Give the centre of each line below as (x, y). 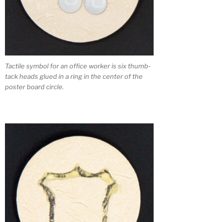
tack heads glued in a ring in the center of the (74, 76)
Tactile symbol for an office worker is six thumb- (78, 66)
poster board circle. (34, 86)
